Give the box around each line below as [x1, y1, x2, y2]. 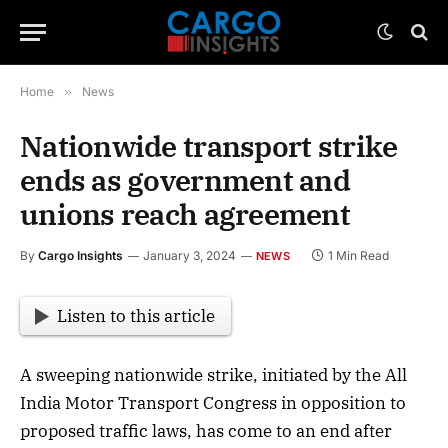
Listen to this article [57, 305, 216, 328]
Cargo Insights [38, 248, 123, 263]
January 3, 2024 [143, 248, 236, 263]
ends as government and [20, 161, 351, 199]
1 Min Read [327, 248, 389, 263]
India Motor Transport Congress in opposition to [20, 392, 406, 415]
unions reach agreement [20, 195, 351, 233]
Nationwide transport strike [20, 127, 398, 165]
